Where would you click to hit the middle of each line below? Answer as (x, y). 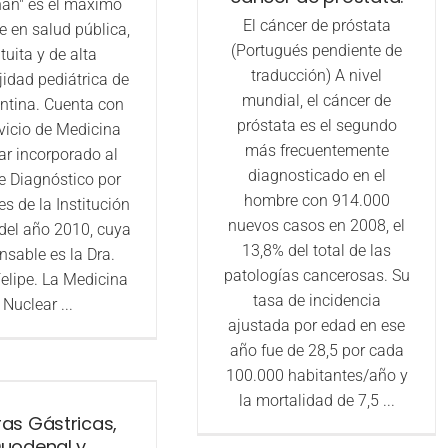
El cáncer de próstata (316, 26)
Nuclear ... (37, 305)
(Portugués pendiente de (317, 51)
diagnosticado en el (316, 176)
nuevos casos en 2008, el (317, 226)
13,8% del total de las (317, 251)
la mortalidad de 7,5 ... (316, 401)
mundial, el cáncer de (317, 101)
